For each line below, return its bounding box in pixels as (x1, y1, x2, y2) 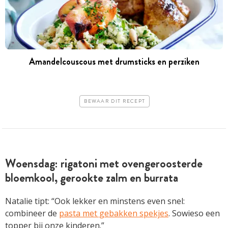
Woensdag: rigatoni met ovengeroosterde (5, 155, 203, 173)
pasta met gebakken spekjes (59, 208, 168, 219)
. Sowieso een (168, 208, 220, 219)
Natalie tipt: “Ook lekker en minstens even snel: (5, 195, 185, 207)
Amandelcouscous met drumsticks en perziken (28, 54, 199, 68)
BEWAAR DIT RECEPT (84, 98, 146, 105)
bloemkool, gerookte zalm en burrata (5, 169, 178, 187)
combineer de (5, 208, 59, 219)
